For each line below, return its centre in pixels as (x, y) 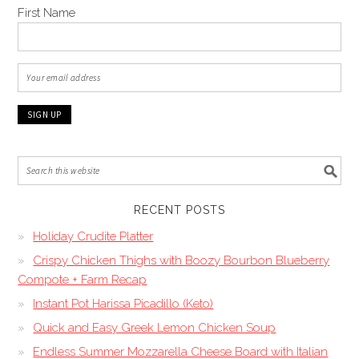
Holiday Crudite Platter (93, 236)
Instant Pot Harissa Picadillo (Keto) (123, 304)
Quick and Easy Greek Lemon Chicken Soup (155, 328)
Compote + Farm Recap (83, 280)
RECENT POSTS (179, 210)
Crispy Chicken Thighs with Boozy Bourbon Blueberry (182, 260)
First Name (47, 13)
